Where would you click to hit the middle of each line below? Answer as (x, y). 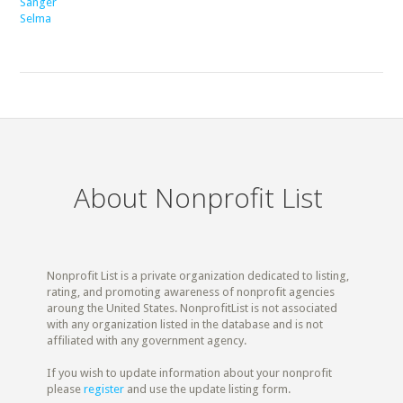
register (104, 389)
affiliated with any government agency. (147, 340)
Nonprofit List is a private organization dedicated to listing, (198, 276)
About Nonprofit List (199, 197)
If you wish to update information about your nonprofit (190, 373)
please (66, 389)
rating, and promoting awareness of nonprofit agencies (191, 292)
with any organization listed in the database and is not (185, 324)
